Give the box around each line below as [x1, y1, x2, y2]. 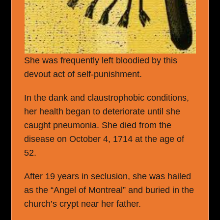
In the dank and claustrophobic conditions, [24, 92, 190, 103]
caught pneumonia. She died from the [24, 120, 172, 130]
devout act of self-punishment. [24, 69, 142, 79]
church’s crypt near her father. [24, 198, 141, 209]
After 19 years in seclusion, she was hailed [24, 171, 192, 181]
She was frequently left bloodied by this [24, 55, 178, 65]
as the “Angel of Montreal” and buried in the [24, 185, 194, 195]
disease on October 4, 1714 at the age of [24, 134, 185, 144]
